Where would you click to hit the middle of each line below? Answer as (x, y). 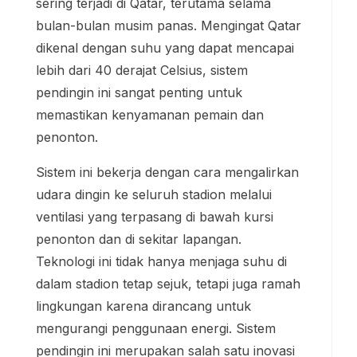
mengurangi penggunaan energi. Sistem (156, 328)
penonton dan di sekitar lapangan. (139, 239)
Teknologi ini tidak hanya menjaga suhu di (161, 261)
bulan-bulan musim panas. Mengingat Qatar (169, 25)
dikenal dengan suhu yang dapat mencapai (165, 47)
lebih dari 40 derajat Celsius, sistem (142, 70)
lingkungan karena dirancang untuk (143, 306)
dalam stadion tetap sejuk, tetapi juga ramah (168, 283)
